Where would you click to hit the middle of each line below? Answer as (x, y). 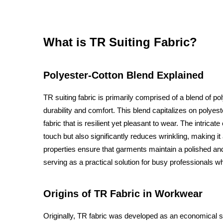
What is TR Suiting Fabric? (120, 42)
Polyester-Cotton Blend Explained (123, 75)
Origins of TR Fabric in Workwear (123, 194)
